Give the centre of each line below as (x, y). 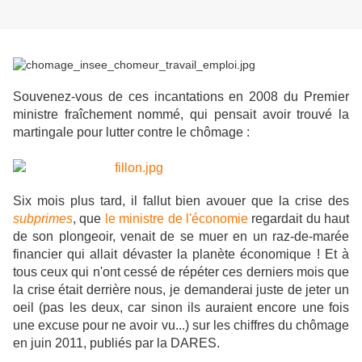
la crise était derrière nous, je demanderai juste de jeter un (181, 290)
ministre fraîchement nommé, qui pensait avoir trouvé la (181, 115)
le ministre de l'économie (176, 219)
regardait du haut (298, 219)
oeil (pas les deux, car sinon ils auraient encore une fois (181, 308)
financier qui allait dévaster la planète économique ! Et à (181, 255)
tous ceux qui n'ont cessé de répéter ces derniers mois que (181, 272)
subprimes (43, 219)
